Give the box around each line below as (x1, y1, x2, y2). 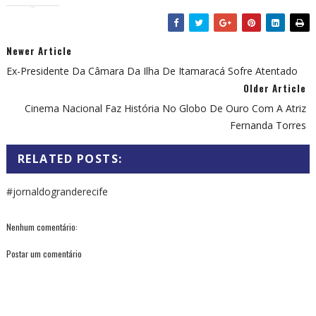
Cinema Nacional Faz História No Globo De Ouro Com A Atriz (25, 101, 307, 115)
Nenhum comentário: (6, 220, 78, 233)
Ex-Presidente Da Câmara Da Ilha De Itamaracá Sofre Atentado (6, 63, 298, 78)
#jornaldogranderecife (6, 184, 108, 198)
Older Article (243, 80, 307, 95)
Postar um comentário (6, 247, 82, 260)
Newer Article (6, 43, 72, 58)
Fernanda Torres (230, 118, 307, 132)
